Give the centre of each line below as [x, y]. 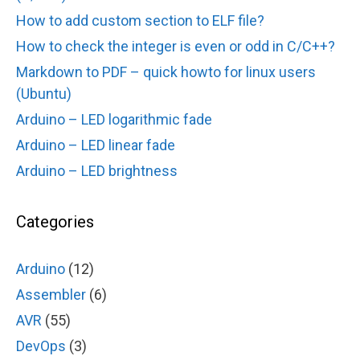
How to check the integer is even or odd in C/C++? [176, 46]
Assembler [51, 294]
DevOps [41, 346]
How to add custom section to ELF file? [140, 20]
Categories [55, 221]
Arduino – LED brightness [97, 170]
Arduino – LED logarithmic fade [114, 119]
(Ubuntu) [44, 93]
